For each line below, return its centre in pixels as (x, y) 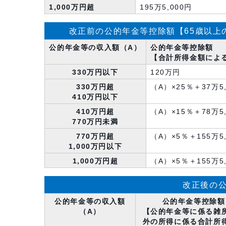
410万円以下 (95, 97)
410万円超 (95, 112)
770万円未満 (95, 122)
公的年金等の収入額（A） (95, 48)
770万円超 (95, 136)
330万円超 (95, 87)
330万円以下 (95, 72)
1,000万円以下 (95, 147)
